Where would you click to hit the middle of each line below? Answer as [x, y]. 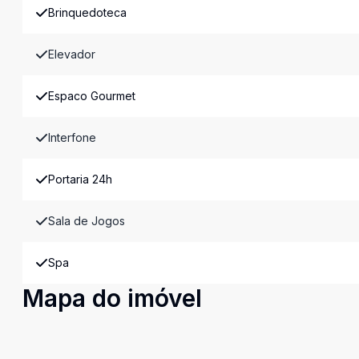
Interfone [72, 137]
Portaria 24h [80, 179]
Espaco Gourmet [92, 96]
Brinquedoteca [87, 12]
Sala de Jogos [87, 221]
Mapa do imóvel [112, 298]
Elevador [72, 54]
